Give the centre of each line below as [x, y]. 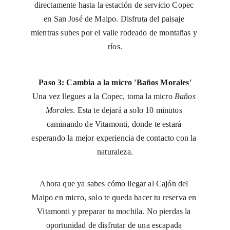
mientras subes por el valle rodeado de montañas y [115, 33]
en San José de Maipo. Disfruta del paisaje [115, 19]
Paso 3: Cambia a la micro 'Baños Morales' [115, 82]
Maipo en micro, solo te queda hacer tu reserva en [115, 197]
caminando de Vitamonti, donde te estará [115, 124]
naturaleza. [115, 152]
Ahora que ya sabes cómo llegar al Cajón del [115, 184]
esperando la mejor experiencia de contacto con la [115, 138]
